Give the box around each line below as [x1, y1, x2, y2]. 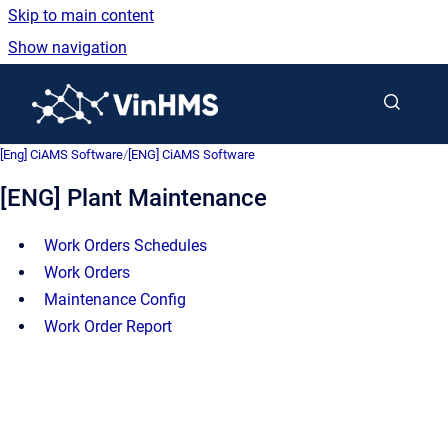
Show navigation [8, 38, 127, 57]
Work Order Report [44, 317, 172, 336]
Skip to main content [8, 6, 154, 25]
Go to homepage [217, 81, 335, 100]
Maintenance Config [44, 290, 186, 309]
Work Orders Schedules [44, 236, 207, 255]
